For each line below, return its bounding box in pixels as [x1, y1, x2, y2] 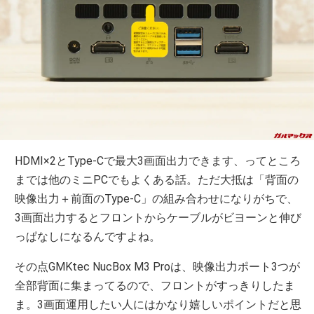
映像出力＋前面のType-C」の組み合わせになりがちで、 [15, 192, 299, 206]
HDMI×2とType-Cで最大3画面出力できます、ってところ [15, 154, 301, 168]
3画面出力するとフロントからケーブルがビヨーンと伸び [15, 211, 302, 225]
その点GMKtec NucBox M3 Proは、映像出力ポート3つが [15, 260, 301, 274]
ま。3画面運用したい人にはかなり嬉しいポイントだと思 [15, 298, 302, 312]
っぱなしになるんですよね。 [15, 230, 161, 244]
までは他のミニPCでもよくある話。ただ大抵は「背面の [15, 173, 299, 187]
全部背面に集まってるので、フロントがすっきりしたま [15, 279, 296, 293]
